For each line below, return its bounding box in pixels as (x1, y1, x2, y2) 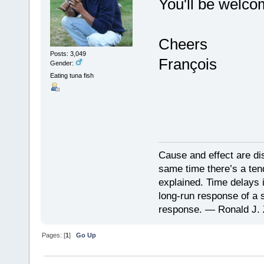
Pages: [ (42, 232, 66, 239)
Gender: (49, 59, 75, 67)
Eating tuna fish (49, 71, 94, 79)
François (158, 55, 217, 73)
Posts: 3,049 (49, 49, 86, 57)
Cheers (158, 35, 207, 53)
